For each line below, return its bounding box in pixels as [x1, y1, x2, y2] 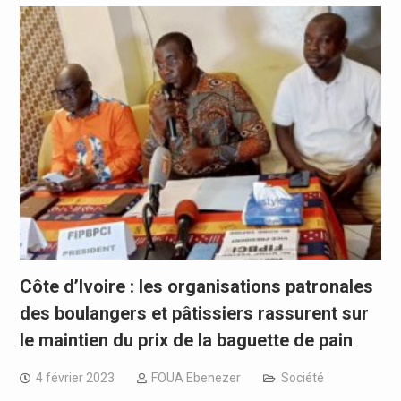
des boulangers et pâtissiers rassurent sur [19, 303, 369, 325]
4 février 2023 [35, 371, 115, 386]
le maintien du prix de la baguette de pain [19, 329, 353, 352]
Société [280, 371, 324, 386]
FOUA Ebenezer [150, 371, 241, 386]
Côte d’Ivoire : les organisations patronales [19, 276, 373, 298]
